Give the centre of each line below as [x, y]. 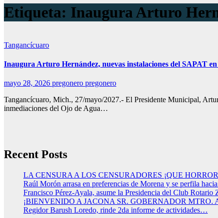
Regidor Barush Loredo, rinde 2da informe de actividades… [116, 210]
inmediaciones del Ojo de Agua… [56, 109]
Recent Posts [36, 154]
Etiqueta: [37, 12]
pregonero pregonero [84, 83]
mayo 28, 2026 [28, 83]
